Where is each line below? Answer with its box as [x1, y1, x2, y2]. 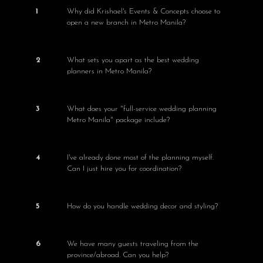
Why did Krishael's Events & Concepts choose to [66, 8, 220, 16]
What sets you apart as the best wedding [66, 56, 199, 65]
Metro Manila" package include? [66, 116, 170, 124]
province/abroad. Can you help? [66, 251, 168, 259]
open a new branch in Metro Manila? [66, 19, 186, 27]
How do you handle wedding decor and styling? [66, 203, 218, 211]
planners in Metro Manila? [66, 68, 151, 76]
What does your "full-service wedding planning [66, 105, 217, 113]
